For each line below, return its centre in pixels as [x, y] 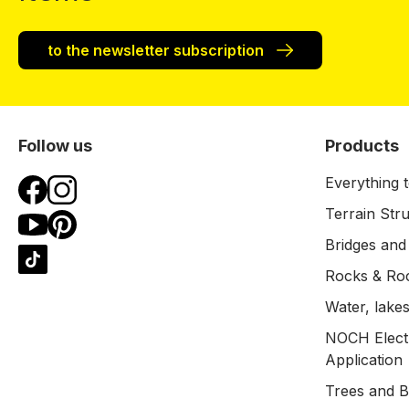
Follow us [55, 146]
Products [362, 146]
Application [364, 360]
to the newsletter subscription [157, 50]
